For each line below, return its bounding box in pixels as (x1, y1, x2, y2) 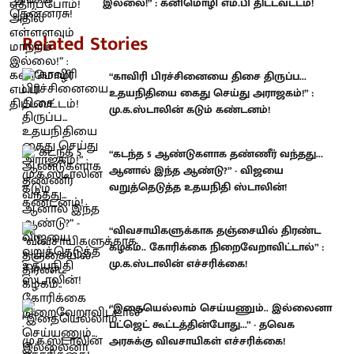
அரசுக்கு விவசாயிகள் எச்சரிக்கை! (109, 331, 285, 350)
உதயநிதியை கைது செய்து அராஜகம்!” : (109, 84, 314, 102)
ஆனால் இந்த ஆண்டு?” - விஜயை (109, 160, 284, 179)
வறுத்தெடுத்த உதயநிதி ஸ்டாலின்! (109, 177, 287, 196)
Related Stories (22, 28, 148, 60)
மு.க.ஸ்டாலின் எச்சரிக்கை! (109, 254, 247, 273)
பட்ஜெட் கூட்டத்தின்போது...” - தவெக (109, 314, 295, 333)
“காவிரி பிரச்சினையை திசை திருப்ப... (109, 67, 307, 85)
